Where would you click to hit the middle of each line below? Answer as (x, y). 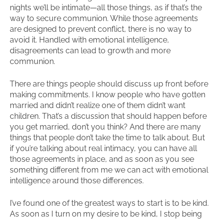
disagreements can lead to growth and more (90, 51)
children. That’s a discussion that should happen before (108, 116)
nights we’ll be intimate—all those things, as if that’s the (106, 8)
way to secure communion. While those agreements (104, 18)
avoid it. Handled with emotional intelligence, (89, 40)
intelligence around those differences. (77, 181)
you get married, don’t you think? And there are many (105, 127)
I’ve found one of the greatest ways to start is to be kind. (109, 203)
